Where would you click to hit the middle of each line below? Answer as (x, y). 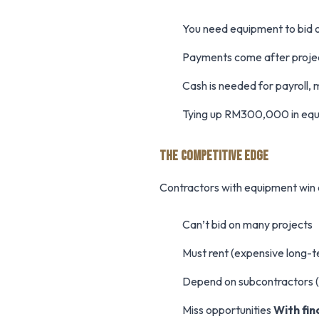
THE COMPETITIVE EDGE (214, 156)
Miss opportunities (228, 310)
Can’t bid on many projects (247, 224)
